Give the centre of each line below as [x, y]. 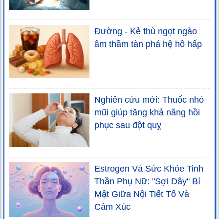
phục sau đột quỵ [128, 125]
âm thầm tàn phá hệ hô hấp [148, 44]
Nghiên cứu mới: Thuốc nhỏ [149, 100]
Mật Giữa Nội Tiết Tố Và [142, 194]
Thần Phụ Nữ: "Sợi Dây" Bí [147, 181]
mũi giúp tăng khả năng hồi [147, 113]
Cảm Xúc [112, 207]
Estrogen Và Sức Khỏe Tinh [149, 168]
